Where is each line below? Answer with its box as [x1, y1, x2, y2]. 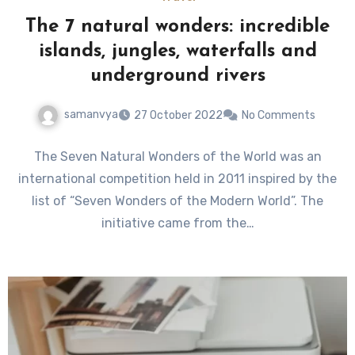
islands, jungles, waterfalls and [38, 42, 317, 62]
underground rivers [90, 67, 265, 86]
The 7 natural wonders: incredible [25, 17, 330, 37]
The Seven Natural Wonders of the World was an [33, 149, 322, 165]
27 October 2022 [133, 109, 223, 123]
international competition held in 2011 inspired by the [18, 171, 337, 187]
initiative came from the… [101, 216, 254, 231]
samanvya [63, 108, 118, 122]
